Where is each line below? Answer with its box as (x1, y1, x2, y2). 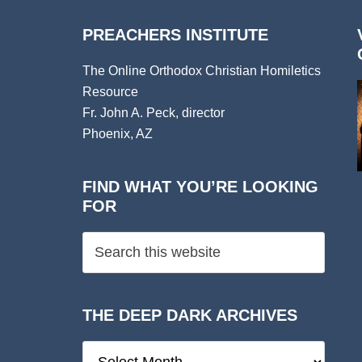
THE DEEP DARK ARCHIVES (82, 306, 297, 324)
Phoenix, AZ (82, 127, 153, 141)
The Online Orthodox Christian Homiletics (82, 64, 321, 78)
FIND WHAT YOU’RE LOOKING (82, 178, 318, 196)
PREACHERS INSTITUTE (82, 26, 268, 44)
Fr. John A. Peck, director (82, 106, 225, 120)
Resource (82, 85, 138, 99)
